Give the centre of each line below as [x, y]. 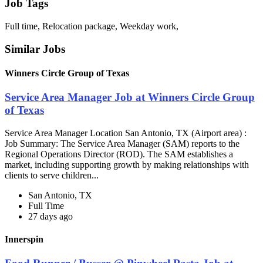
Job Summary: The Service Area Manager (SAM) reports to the [122, 143]
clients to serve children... [53, 175]
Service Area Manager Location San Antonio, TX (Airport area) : [126, 133]
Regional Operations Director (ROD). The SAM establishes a [119, 154]
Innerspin [24, 240]
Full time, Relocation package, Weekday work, [92, 26]
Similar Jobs [35, 49]
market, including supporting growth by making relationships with [127, 164]
